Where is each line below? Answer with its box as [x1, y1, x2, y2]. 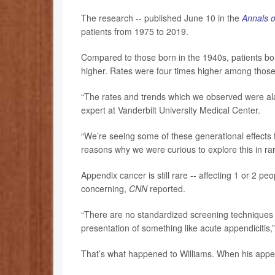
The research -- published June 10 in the [81, 12, 242, 25]
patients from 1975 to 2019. [81, 25, 188, 38]
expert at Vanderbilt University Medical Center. [81, 104, 260, 117]
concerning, [81, 182, 129, 195]
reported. [150, 182, 185, 195]
